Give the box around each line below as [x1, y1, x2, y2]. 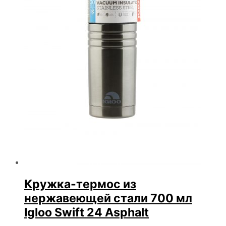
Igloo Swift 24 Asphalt [24, 205, 149, 219]
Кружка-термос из [24, 177, 136, 191]
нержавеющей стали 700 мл [24, 191, 192, 205]
